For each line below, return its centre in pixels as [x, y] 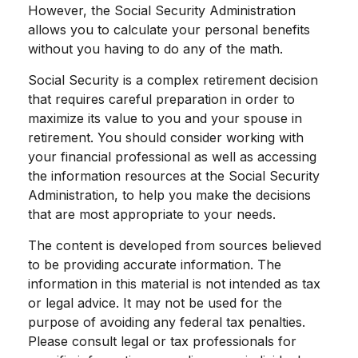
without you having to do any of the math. [155, 49]
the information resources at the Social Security [174, 176]
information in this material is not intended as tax [174, 284]
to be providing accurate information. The [155, 265]
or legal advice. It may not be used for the [155, 303]
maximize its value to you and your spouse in [165, 118]
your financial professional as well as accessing [172, 157]
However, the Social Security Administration [162, 10]
